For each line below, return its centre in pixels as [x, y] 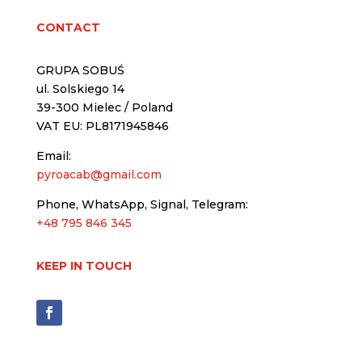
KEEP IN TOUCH [84, 266]
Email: [53, 156]
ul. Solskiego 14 [80, 89]
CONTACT [68, 28]
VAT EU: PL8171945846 [102, 126]
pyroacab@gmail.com [99, 175]
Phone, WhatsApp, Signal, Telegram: [142, 205]
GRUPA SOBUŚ [80, 71]
